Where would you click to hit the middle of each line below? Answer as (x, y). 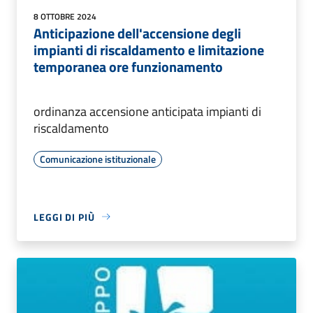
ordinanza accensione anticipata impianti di (147, 111)
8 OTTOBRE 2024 (65, 16)
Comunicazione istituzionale (98, 159)
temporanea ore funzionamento (128, 66)
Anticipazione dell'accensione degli (137, 33)
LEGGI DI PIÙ (64, 217)
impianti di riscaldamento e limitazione (149, 50)
